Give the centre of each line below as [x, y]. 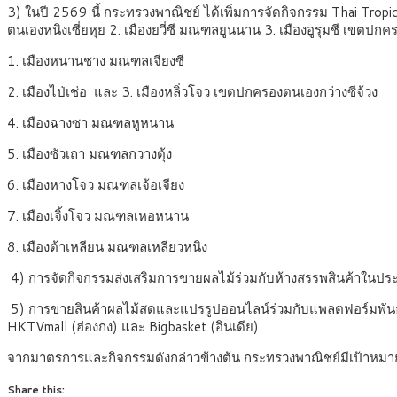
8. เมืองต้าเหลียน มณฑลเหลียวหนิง [109, 247]
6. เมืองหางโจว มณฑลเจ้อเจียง [96, 185]
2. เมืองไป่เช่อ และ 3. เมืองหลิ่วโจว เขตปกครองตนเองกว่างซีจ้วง [192, 92]
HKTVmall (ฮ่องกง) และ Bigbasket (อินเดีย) [133, 327]
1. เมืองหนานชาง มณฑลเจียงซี [97, 61]
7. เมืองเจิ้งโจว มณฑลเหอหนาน [98, 216]
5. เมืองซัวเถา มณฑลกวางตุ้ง [90, 154]
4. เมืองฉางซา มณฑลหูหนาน [90, 123]
